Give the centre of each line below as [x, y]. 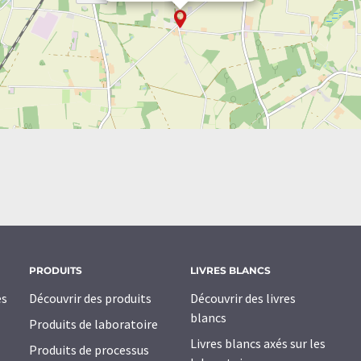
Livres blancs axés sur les [258, 344]
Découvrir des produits [90, 299]
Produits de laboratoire [93, 324]
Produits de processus [89, 350]
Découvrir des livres [243, 299]
